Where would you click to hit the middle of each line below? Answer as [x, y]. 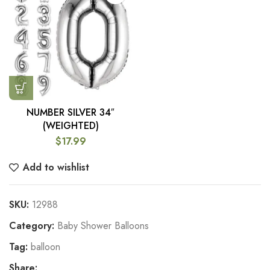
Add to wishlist [56, 168]
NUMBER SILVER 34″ [71, 113]
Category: [32, 226]
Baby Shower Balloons [103, 226]
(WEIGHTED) [71, 126]
